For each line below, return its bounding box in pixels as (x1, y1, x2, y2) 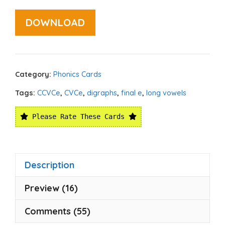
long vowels (146, 88, 186, 98)
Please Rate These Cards (28, 113, 129, 121)
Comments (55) (25, 205, 90, 217)
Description (25, 159, 74, 171)
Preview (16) (25, 182, 78, 194)
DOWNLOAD (26, 16, 85, 29)
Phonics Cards (53, 70, 101, 79)
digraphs (87, 88, 117, 98)
